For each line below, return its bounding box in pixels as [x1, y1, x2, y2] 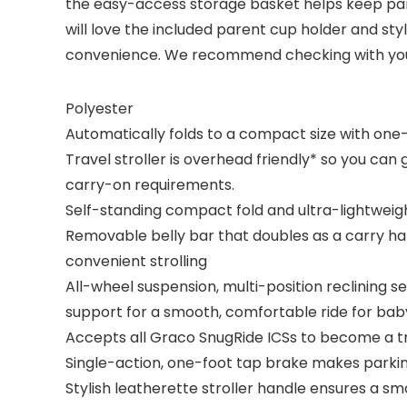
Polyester [65, 98, 134, 119]
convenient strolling [65, 251, 207, 272]
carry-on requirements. [65, 174, 234, 195]
